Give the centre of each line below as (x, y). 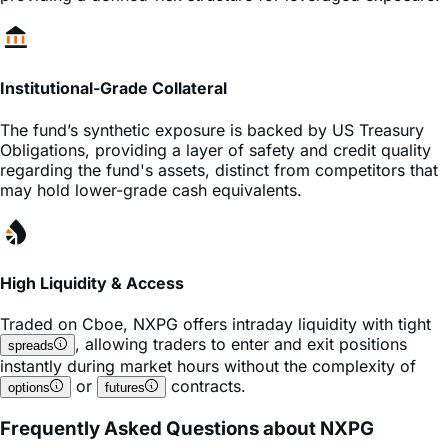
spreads (31, 306)
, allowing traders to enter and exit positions (241, 304)
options (29, 348)
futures (125, 348)
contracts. (206, 346)
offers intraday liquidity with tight (304, 284)
